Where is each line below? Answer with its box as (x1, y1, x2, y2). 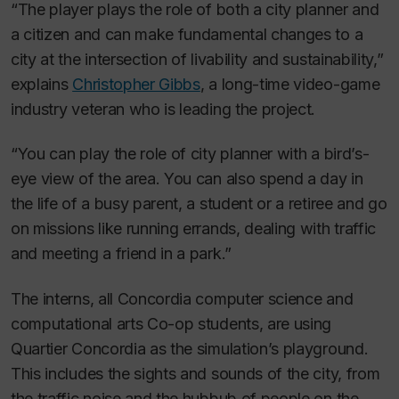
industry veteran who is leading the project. (11, 99, 316, 118)
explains (11, 74, 73, 94)
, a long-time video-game (199, 74, 380, 94)
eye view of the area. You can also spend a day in (11, 169, 363, 189)
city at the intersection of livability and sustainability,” (11, 49, 384, 69)
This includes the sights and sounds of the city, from (11, 363, 380, 383)
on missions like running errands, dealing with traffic (11, 219, 376, 239)
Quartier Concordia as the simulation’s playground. (11, 338, 369, 358)
